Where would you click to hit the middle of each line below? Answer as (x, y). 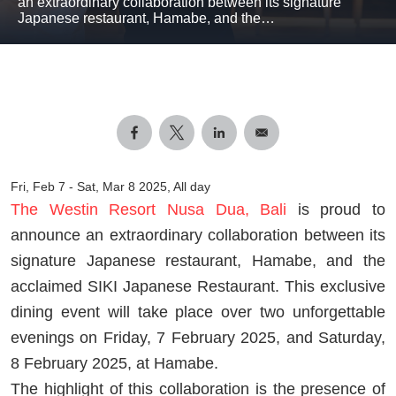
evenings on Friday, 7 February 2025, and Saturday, (198, 337)
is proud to (336, 209)
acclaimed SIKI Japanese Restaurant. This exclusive (198, 286)
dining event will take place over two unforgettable (198, 312)
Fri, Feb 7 (38, 186)
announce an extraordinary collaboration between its (198, 235)
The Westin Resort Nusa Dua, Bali (149, 209)
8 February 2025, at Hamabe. (114, 363)
